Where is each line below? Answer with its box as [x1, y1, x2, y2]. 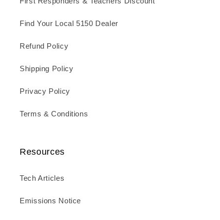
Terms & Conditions [20, 110, 88, 118]
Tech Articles [20, 174, 65, 183]
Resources [20, 146, 65, 157]
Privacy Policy [20, 87, 70, 96]
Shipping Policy [20, 65, 74, 73]
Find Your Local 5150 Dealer [20, 20, 119, 28]
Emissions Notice [20, 197, 82, 205]
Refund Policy [20, 42, 69, 51]
